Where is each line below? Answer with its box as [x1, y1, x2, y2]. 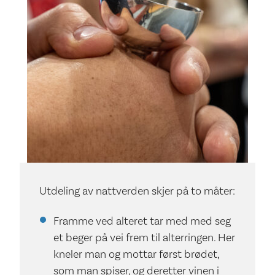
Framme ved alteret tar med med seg [53, 214, 231, 228]
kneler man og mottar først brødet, [53, 247, 219, 261]
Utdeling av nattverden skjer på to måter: [39, 184, 235, 197]
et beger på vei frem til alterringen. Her [53, 231, 235, 244]
